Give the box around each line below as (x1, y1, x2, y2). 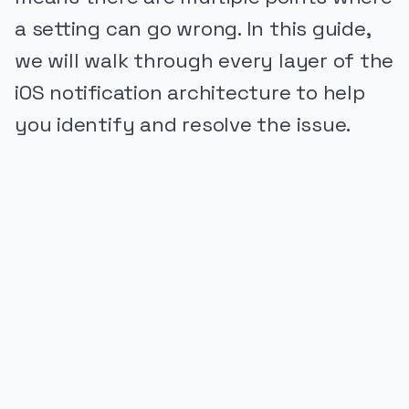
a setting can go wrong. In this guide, (15, 15, 371, 42)
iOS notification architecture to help (15, 79, 365, 106)
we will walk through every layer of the (15, 47, 394, 74)
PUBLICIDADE (15, 286, 98, 299)
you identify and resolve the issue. (15, 110, 351, 138)
